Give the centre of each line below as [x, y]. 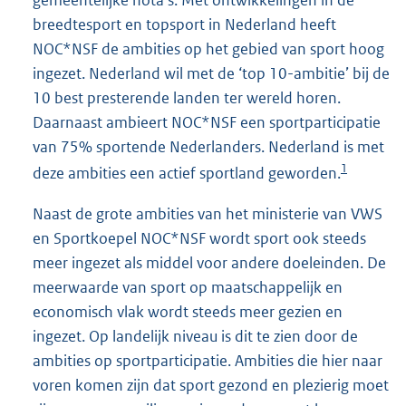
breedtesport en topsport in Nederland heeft [184, 25]
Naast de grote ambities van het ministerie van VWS [208, 214]
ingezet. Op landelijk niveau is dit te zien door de [195, 337]
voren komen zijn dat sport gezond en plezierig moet [211, 386]
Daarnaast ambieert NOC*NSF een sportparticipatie [207, 123]
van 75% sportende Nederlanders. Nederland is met [208, 147]
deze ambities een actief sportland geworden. [187, 174]
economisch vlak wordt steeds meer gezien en [188, 312]
